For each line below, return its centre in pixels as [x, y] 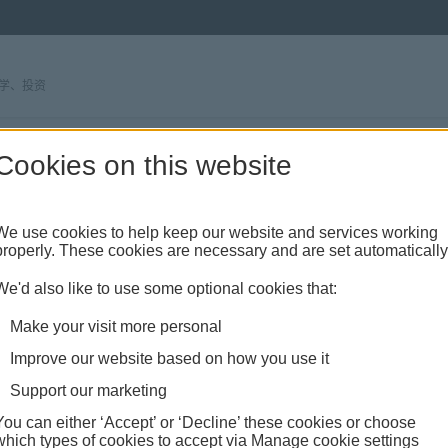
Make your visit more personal [115, 326]
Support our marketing [88, 390]
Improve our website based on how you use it [169, 358]
